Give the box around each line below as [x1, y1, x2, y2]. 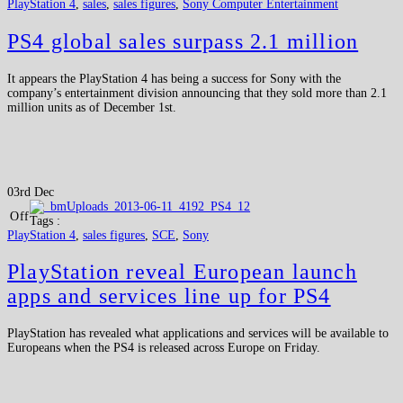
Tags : [30, 213, 61, 228]
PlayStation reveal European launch [7, 260, 357, 284]
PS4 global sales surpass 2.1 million [7, 29, 359, 53]
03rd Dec [7, 184, 54, 199]
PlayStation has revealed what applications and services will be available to [7, 327, 389, 341]
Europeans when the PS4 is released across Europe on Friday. [7, 341, 320, 355]
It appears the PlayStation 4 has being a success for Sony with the [7, 71, 341, 85]
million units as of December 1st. [7, 100, 176, 114]
